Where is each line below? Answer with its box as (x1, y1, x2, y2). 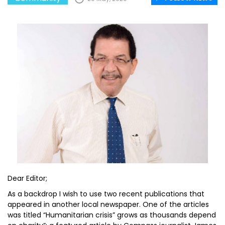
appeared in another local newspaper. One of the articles (8, 199, 209, 209)
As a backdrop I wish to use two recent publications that (8, 189, 204, 199)
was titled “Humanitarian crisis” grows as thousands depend (8, 210, 216, 220)
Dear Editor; (8, 173, 47, 183)
